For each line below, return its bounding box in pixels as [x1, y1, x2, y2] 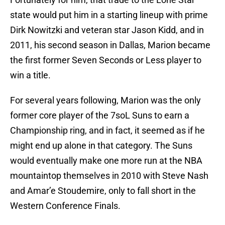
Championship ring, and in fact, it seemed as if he [10, 125, 205, 136]
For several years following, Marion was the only [10, 95, 201, 106]
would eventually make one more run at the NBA [10, 155, 202, 166]
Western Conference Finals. [10, 200, 121, 211]
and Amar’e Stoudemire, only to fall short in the [10, 185, 196, 196]
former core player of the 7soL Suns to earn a [10, 110, 189, 121]
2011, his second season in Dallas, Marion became [10, 40, 210, 51]
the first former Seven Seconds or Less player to [10, 55, 201, 66]
